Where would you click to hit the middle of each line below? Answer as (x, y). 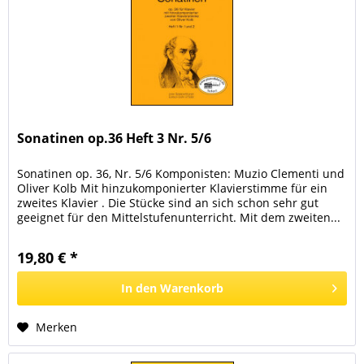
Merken (57, 327)
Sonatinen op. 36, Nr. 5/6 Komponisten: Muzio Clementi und (181, 173)
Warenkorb (192, 288)
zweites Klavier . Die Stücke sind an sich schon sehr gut (168, 202)
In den (139, 288)
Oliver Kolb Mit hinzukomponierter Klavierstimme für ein (173, 188)
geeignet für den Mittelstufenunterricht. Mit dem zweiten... (179, 217)
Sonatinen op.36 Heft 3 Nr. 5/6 (115, 138)
